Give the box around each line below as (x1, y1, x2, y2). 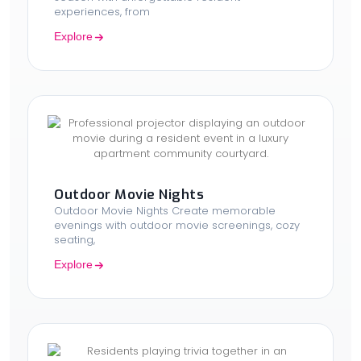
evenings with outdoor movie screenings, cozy (54, 217, 300, 233)
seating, (54, 231, 95, 247)
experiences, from (54, 3, 150, 19)
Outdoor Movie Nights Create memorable (54, 202, 276, 218)
